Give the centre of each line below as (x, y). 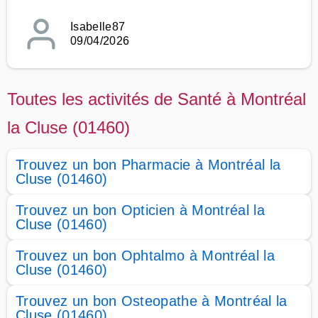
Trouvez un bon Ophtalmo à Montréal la (145, 256)
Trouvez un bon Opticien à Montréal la (140, 210)
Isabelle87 (98, 27)
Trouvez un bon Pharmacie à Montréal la (148, 165)
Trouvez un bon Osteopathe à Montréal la (152, 301)
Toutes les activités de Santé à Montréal (157, 99)
